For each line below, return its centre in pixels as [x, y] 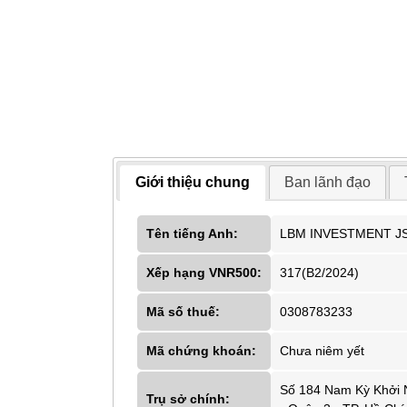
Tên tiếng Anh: [192, 233]
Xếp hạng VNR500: [203, 272]
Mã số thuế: [183, 311]
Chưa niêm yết [322, 350]
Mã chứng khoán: [201, 350]
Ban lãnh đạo [327, 182]
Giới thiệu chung [193, 182]
